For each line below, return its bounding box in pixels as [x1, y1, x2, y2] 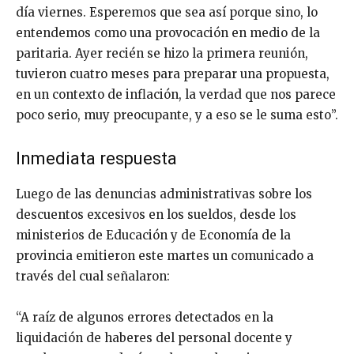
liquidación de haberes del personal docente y [16, 330, 292, 345]
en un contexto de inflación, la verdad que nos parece [16, 87, 336, 102]
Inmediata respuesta [16, 149, 177, 168]
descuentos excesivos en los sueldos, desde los [16, 207, 296, 222]
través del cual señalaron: [16, 269, 170, 284]
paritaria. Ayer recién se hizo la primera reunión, [16, 46, 308, 61]
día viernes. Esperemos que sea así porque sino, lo [16, 5, 318, 20]
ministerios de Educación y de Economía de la [16, 228, 291, 243]
